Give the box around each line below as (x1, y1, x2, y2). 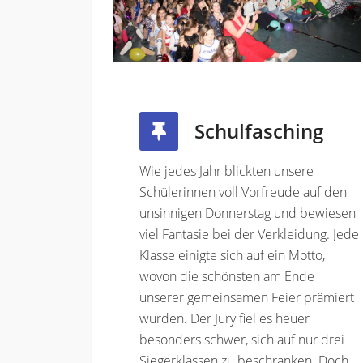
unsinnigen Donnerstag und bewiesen (139, 203, 356, 222)
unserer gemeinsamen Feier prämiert (139, 288, 354, 306)
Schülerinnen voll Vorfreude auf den (139, 182, 347, 201)
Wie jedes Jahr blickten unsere (139, 161, 314, 180)
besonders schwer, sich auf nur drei (139, 330, 344, 348)
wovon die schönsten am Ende (139, 267, 314, 285)
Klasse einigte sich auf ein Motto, (139, 246, 325, 264)
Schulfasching (194, 117, 323, 144)
